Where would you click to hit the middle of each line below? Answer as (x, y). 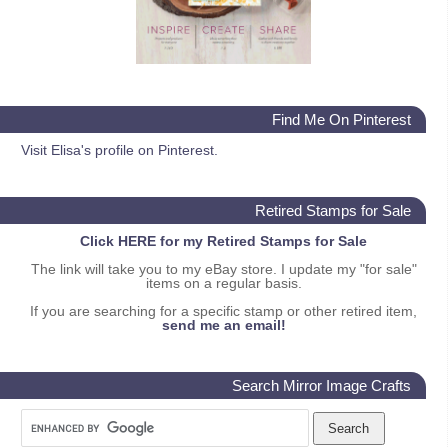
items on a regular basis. (223, 282)
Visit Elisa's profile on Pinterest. (119, 149)
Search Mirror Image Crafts (321, 385)
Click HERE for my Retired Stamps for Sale (223, 240)
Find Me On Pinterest (341, 119)
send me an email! (223, 324)
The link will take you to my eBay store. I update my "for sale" (223, 268)
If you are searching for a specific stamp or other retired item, (223, 310)
